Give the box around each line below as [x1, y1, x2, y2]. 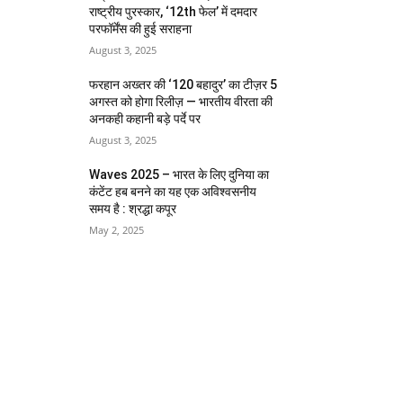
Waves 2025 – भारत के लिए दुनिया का [89, 167, 270, 183]
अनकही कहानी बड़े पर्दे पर [89, 112, 201, 127]
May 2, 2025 [89, 223, 145, 237]
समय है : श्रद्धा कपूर [89, 201, 177, 217]
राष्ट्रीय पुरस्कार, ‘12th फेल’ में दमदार [89, 4, 258, 20]
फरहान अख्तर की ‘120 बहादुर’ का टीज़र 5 [89, 77, 278, 93]
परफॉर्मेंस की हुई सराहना [89, 22, 193, 37]
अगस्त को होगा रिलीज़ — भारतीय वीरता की [89, 94, 273, 110]
